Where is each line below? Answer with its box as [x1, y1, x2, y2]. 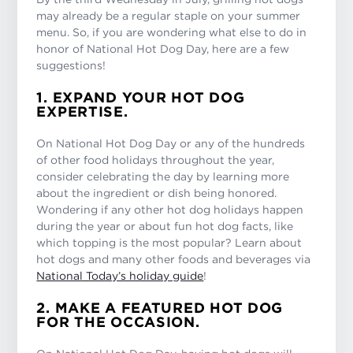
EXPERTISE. [36, 103, 128, 120]
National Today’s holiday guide [36, 269, 204, 282]
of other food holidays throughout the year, [36, 154, 275, 166]
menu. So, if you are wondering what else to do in [36, 26, 307, 39]
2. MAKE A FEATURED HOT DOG [36, 299, 284, 316]
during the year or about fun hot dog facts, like [36, 220, 294, 232]
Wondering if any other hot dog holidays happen [36, 203, 304, 216]
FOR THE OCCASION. [36, 314, 200, 330]
